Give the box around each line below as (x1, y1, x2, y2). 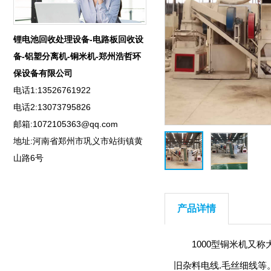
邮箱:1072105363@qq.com (13, 119, 118, 129)
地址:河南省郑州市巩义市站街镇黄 (13, 136, 143, 146)
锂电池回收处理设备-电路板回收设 (13, 34, 143, 45)
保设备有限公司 (13, 68, 73, 79)
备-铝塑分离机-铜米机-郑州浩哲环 (13, 51, 141, 62)
